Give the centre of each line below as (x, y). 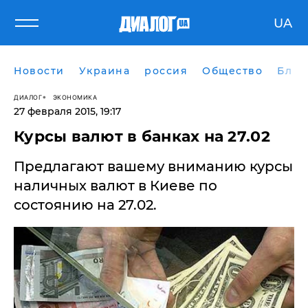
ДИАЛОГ (28, 97)
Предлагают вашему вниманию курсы (153, 166)
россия (166, 71)
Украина (104, 71)
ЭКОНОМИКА (75, 97)
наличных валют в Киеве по (115, 186)
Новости (39, 71)
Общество (232, 71)
